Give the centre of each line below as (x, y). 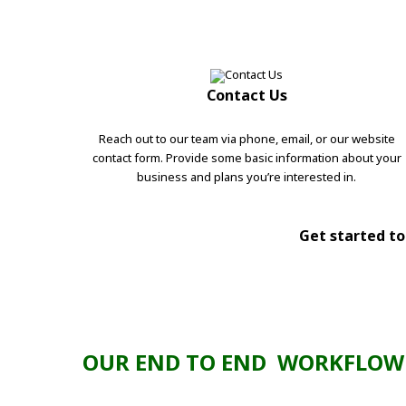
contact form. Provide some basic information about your (246, 157)
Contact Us (246, 95)
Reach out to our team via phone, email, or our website (246, 138)
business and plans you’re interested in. (246, 176)
